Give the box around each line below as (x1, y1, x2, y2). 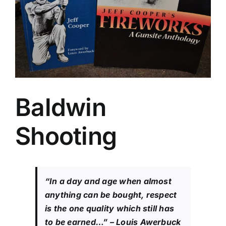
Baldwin (15, 92, 106, 123)
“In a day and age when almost (45, 176, 172, 186)
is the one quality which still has (45, 203, 175, 213)
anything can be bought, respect (45, 189, 177, 200)
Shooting (15, 121, 117, 151)
